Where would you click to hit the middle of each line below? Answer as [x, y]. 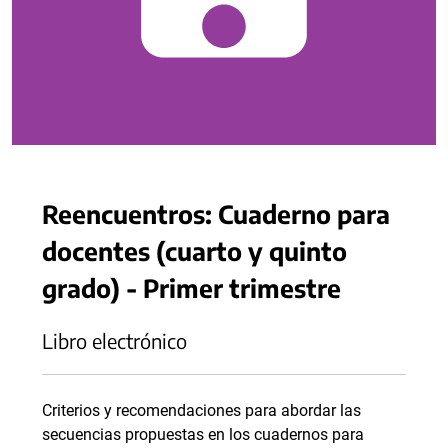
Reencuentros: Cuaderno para [216, 213]
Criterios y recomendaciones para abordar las [201, 410]
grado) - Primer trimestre [191, 287]
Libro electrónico [114, 340]
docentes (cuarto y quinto [194, 250]
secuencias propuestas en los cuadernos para [203, 434]
